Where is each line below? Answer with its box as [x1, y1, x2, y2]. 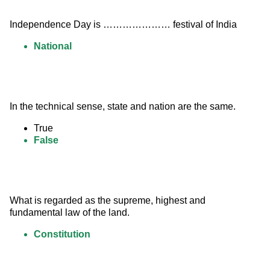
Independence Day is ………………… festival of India [10, 19, 237, 30]
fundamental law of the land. [10, 207, 130, 218]
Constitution [34, 229, 90, 240]
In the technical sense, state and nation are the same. [10, 101, 236, 112]
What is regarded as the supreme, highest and [10, 195, 208, 206]
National [34, 41, 72, 52]
